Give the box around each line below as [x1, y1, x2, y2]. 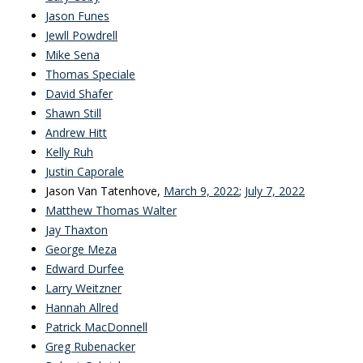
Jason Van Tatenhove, [45, 183, 164, 199]
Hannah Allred [45, 300, 118, 315]
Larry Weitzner [45, 280, 122, 296]
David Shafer [45, 86, 113, 101]
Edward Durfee [45, 261, 124, 276]
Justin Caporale [45, 164, 124, 179]
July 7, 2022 [245, 183, 305, 199]
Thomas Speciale [45, 66, 135, 82]
